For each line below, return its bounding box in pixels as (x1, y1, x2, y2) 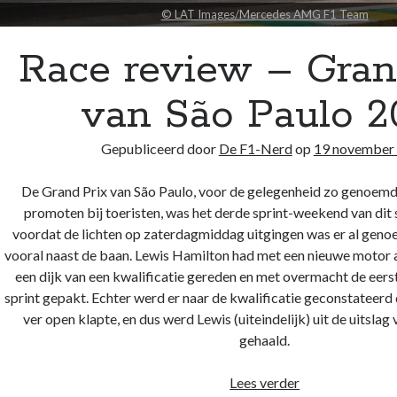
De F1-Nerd (218, 139, 292, 157)
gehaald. (239, 331, 291, 348)
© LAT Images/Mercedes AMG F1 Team (160, 6, 369, 21)
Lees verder (230, 373, 300, 391)
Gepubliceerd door (100, 139, 219, 157)
